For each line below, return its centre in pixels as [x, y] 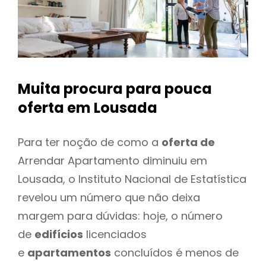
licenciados [115, 234]
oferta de [188, 142]
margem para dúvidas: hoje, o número [120, 216]
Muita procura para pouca [115, 89]
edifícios [59, 234]
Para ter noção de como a [90, 142]
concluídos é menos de [175, 252]
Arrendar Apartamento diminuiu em [113, 160]
